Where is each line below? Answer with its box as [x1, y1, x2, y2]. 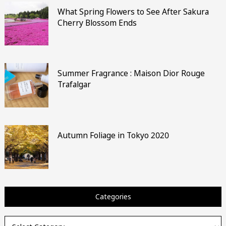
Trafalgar [57, 79, 91, 90]
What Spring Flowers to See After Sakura [57, 6, 209, 17]
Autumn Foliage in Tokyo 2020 [57, 129, 169, 141]
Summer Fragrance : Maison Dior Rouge [57, 68, 205, 79]
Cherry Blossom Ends [57, 17, 137, 28]
